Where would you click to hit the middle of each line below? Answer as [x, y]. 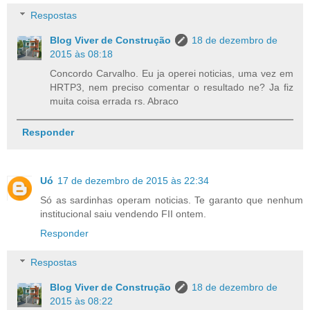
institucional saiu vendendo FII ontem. [123, 214]
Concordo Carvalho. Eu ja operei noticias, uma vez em [172, 74]
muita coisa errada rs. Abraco [115, 101]
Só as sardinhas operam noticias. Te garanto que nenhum [172, 200]
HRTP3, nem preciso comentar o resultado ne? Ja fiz [172, 88]
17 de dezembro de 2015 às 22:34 [133, 181]
